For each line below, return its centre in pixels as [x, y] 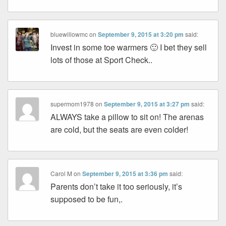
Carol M [62, 174]
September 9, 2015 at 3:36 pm [125, 174]
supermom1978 [72, 104]
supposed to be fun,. [87, 199]
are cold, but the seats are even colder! [120, 130]
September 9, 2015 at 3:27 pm [147, 104]
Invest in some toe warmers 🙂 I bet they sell [129, 47]
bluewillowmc [69, 34]
